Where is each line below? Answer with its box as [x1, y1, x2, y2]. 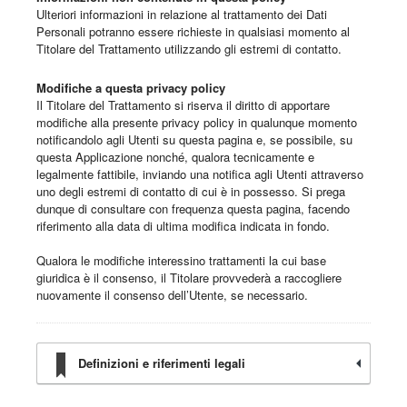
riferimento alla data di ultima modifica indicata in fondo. [36, 217, 330, 235]
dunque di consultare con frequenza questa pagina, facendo [36, 200, 350, 218]
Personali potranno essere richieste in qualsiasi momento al [36, 23, 350, 41]
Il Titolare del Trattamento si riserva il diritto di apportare [36, 96, 330, 114]
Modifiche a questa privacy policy [36, 79, 225, 97]
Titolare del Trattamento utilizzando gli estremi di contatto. [36, 40, 342, 58]
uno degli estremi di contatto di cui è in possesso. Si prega [36, 183, 345, 201]
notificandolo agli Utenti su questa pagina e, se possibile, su [36, 131, 352, 149]
